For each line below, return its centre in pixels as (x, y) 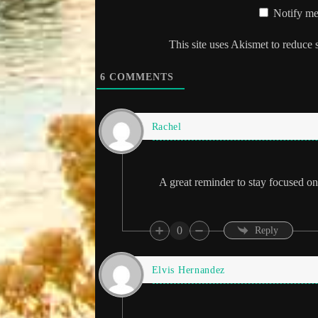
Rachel (166, 127)
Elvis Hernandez (188, 270)
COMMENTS (139, 77)
